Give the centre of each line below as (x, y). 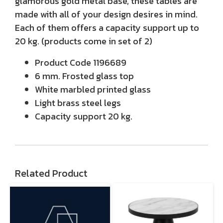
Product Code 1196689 (81, 62)
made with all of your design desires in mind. (107, 14)
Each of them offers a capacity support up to (107, 28)
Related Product (51, 173)
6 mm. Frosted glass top (84, 76)
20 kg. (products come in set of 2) (84, 41)
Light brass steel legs (78, 103)
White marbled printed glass (93, 89)
